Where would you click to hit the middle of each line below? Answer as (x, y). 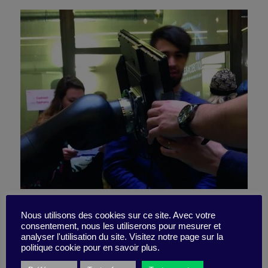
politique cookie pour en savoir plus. (90, 247)
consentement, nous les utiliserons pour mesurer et (121, 226)
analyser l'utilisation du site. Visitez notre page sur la (122, 237)
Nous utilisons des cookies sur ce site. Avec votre (118, 215)
